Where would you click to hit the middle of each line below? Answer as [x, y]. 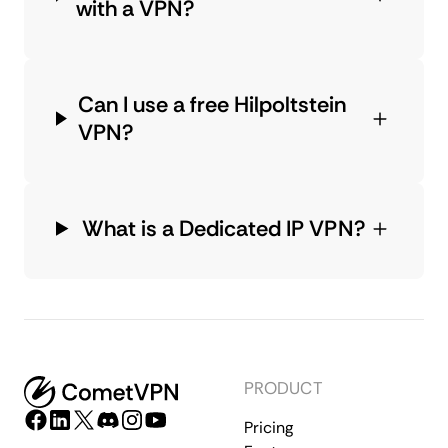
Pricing [268, 427]
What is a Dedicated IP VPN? [223, 228]
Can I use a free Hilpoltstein [212, 104]
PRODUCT [283, 387]
